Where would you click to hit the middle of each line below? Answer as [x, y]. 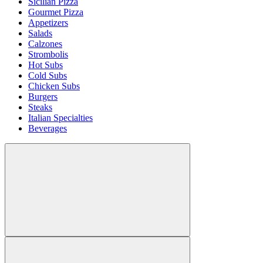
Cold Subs [48, 76]
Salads [40, 33]
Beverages [48, 129]
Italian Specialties [60, 118]
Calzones [45, 44]
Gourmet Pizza [56, 12]
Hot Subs [45, 65]
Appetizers [48, 23]
